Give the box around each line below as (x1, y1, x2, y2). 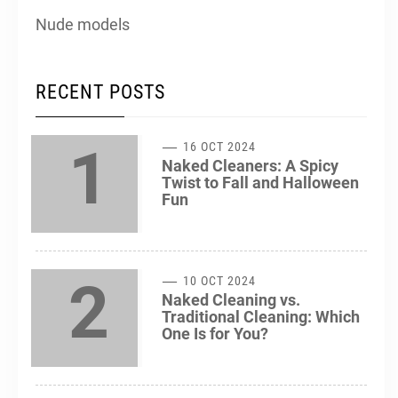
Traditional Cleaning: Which (162, 306, 360, 326)
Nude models (36, 14, 130, 34)
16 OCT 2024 (179, 139, 257, 154)
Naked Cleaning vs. (162, 290, 300, 309)
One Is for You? (162, 323, 268, 343)
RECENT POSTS (36, 80, 165, 103)
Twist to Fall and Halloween (162, 172, 359, 192)
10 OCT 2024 (179, 273, 257, 288)
